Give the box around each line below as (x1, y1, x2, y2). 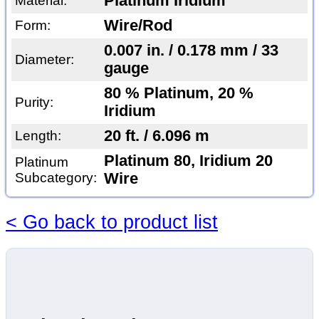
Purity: (14, 95, 53, 110)
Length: (14, 128, 61, 144)
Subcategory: (14, 170, 97, 186)
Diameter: (14, 52, 74, 68)
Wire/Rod (103, 17, 172, 35)
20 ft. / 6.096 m (103, 127, 209, 145)
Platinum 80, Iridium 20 (103, 152, 273, 170)
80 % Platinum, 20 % (103, 85, 253, 103)
